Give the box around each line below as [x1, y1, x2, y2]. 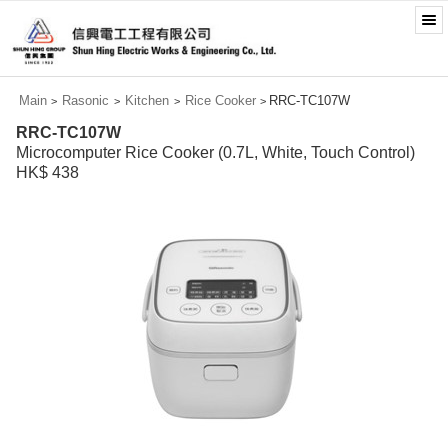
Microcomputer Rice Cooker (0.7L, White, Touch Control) [16, 144, 415, 161]
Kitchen [124, 93, 169, 108]
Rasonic [62, 93, 110, 108]
